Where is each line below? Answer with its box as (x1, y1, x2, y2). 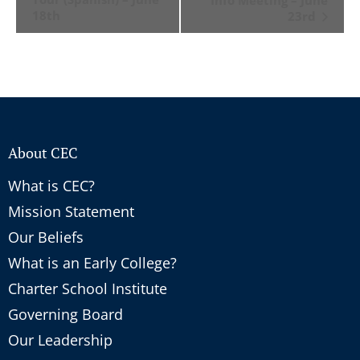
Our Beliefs (8, 227, 84, 247)
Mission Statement (8, 201, 134, 221)
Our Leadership (8, 329, 112, 350)
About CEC (8, 142, 78, 162)
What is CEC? (8, 175, 95, 195)
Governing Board (8, 304, 123, 324)
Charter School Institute (8, 278, 167, 298)
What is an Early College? (8, 252, 177, 272)
